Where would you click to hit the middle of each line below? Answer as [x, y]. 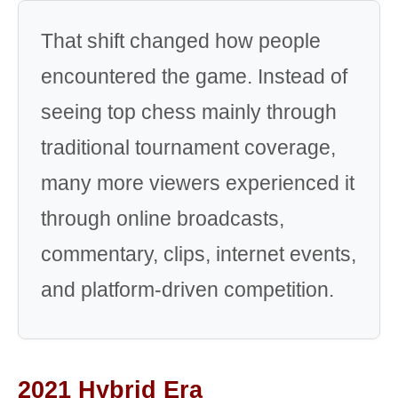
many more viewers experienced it [198, 183]
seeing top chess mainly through [189, 112]
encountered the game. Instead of [194, 76]
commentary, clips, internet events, [199, 254]
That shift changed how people [181, 41]
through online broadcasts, [163, 219]
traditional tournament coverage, [188, 147]
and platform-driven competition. [187, 290]
